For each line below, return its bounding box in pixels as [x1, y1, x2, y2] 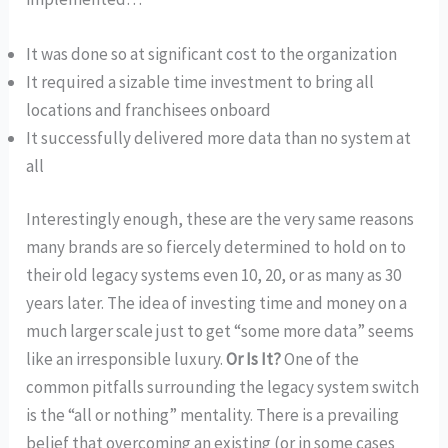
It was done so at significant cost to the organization [26, 42, 398, 65]
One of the [281, 348, 360, 371]
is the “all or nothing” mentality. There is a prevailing [26, 404, 400, 427]
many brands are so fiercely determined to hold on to [26, 236, 407, 259]
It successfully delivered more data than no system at [26, 126, 412, 149]
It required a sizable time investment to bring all [26, 70, 375, 93]
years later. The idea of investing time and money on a [26, 292, 408, 315]
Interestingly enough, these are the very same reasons [26, 208, 415, 231]
